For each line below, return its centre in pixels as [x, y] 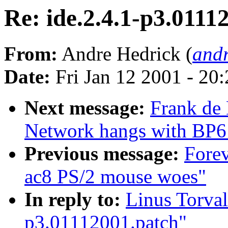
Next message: [85, 108]
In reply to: [73, 199]
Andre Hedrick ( [125, 54]
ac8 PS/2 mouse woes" [115, 177]
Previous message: [102, 154]
